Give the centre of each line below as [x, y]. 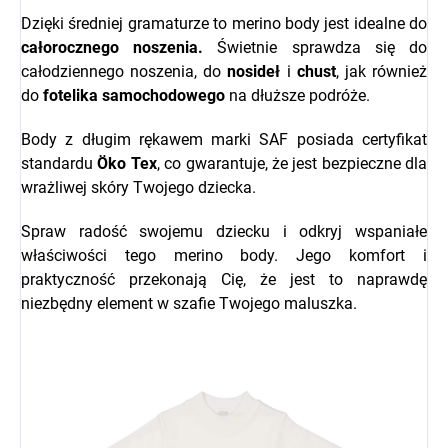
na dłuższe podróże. [297, 96]
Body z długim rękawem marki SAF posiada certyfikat [224, 140]
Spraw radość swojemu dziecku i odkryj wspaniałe [224, 232]
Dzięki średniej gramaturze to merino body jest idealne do [224, 24]
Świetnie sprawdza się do [315, 48]
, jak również [381, 72]
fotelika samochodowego [134, 96]
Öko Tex [127, 164]
